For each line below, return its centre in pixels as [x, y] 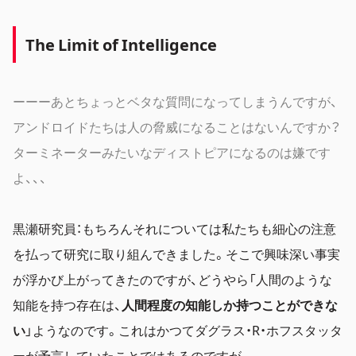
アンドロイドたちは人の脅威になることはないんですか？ [177, 126]
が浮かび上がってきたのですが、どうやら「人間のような [172, 279]
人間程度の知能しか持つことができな [230, 304]
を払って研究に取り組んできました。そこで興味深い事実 [176, 253]
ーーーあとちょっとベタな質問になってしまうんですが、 [175, 101]
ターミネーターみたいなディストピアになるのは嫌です [172, 151]
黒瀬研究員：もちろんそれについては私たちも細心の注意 [174, 228]
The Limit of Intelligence [123, 44]
